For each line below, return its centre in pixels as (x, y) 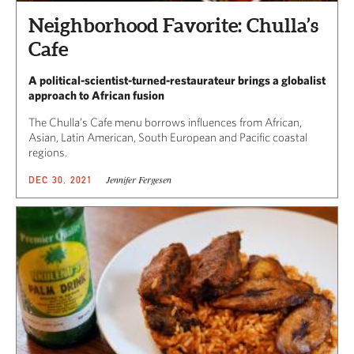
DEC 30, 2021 (61, 180)
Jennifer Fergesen (138, 180)
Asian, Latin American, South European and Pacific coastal (168, 137)
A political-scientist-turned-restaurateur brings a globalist (177, 81)
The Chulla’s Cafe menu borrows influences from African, (165, 122)
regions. (49, 153)
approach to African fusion (96, 96)
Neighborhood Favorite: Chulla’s (173, 26)
